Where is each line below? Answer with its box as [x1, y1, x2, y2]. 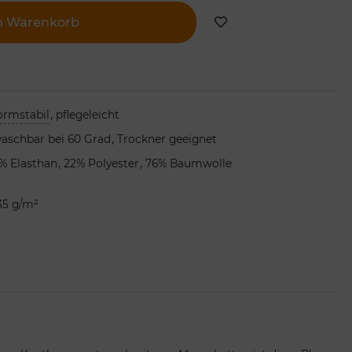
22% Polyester [63, 157, 139, 170]
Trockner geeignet [116, 133, 217, 145]
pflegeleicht [55, 108, 119, 121]
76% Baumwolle [145, 157, 232, 170]
